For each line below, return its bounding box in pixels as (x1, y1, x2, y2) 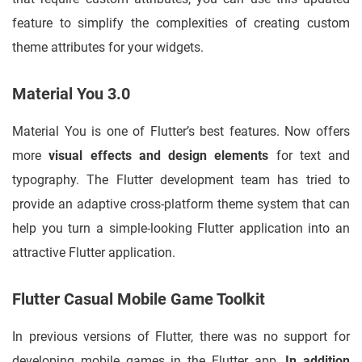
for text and (268, 148, 350, 164)
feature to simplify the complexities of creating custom (12, 15, 350, 32)
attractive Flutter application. (12, 245, 175, 261)
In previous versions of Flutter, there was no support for (12, 329, 350, 345)
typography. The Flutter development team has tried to (12, 172, 350, 188)
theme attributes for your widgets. (12, 40, 204, 56)
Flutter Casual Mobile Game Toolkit (12, 289, 265, 309)
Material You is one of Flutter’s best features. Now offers (12, 124, 350, 140)
